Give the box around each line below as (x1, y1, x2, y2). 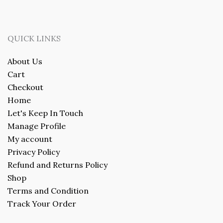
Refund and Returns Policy (7, 159, 108, 170)
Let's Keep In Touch (7, 108, 83, 118)
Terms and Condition (7, 185, 89, 196)
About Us (7, 56, 42, 66)
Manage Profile (7, 120, 66, 131)
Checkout (7, 82, 43, 92)
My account (7, 133, 52, 144)
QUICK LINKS (7, 33, 61, 43)
